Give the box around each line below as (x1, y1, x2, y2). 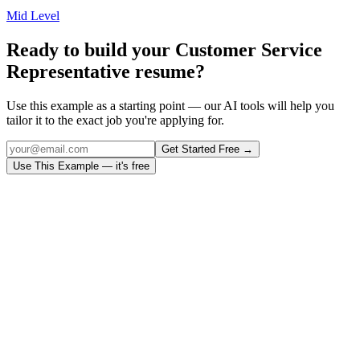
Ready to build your (6, 39, 175, 61)
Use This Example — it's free (13, 160, 149, 173)
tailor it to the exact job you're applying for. (6, 113, 224, 128)
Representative (6, 61, 130, 83)
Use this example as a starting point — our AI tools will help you (6, 99, 334, 113)
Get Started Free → (162, 143, 253, 156)
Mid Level (6, 9, 59, 23)
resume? (130, 61, 205, 83)
